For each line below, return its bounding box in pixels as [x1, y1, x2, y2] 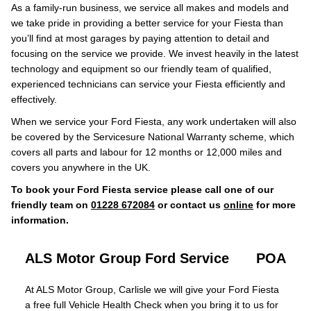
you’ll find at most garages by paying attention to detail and [11, 33, 269, 44]
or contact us [155, 199, 224, 210]
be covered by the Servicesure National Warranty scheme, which [11, 131, 294, 142]
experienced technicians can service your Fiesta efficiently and [11, 78, 285, 90]
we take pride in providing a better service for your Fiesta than [11, 17, 283, 28]
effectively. [11, 94, 57, 105]
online [224, 199, 253, 210]
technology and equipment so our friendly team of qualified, [11, 63, 271, 74]
